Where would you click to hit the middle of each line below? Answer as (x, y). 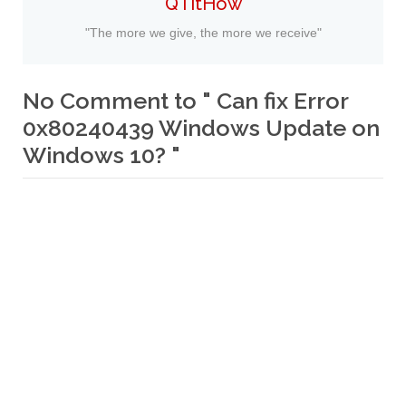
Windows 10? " (101, 155)
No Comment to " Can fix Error (186, 100)
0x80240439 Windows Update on (201, 127)
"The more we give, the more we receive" (203, 32)
